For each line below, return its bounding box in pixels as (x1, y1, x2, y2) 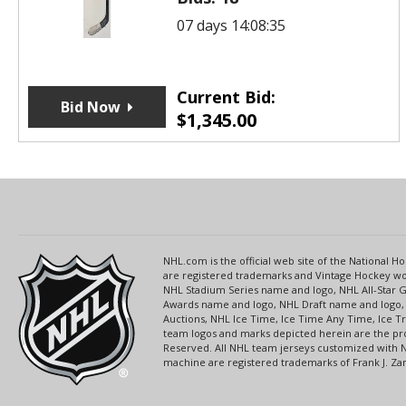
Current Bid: (176, 85, 275, 108)
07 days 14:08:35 (176, 14, 285, 35)
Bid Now (60, 96, 121, 117)
